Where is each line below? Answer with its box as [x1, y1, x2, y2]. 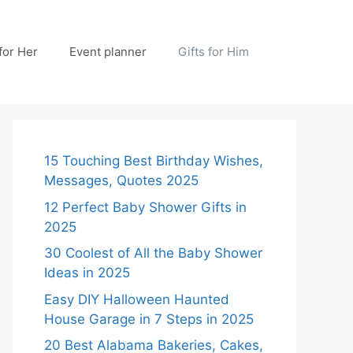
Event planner [69, 44, 147, 59]
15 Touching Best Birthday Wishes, [44, 153, 263, 169]
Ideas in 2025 [44, 265, 130, 281]
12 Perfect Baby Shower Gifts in [44, 199, 247, 215]
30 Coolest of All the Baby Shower [44, 245, 262, 261]
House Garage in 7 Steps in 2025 [44, 310, 254, 327]
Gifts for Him [178, 44, 249, 59]
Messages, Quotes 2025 [44, 173, 199, 188]
